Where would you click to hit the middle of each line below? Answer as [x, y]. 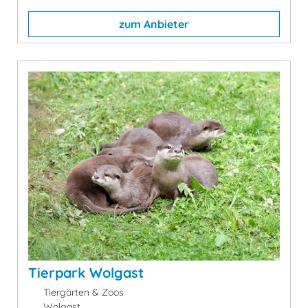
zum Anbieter [154, 24]
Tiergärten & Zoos [82, 292]
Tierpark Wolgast [86, 272]
